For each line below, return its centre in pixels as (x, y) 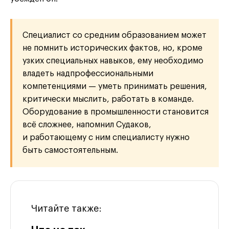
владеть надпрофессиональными (88, 73)
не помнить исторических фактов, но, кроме (112, 48)
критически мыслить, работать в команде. (108, 99)
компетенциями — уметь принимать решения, (115, 86)
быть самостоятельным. (70, 150)
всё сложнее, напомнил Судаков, (87, 124)
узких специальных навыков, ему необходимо (113, 61)
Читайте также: (66, 208)
